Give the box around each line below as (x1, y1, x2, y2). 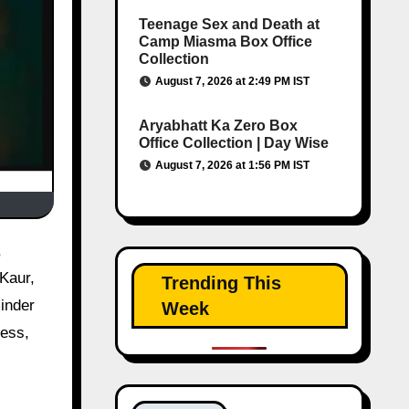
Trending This (161, 273, 281, 293)
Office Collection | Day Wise (138, 135, 329, 151)
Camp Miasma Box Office (138, 34, 312, 49)
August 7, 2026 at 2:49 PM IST (154, 75, 309, 88)
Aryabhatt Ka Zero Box (138, 118, 298, 133)
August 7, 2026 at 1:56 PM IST (154, 159, 309, 172)
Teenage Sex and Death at (138, 16, 320, 32)
